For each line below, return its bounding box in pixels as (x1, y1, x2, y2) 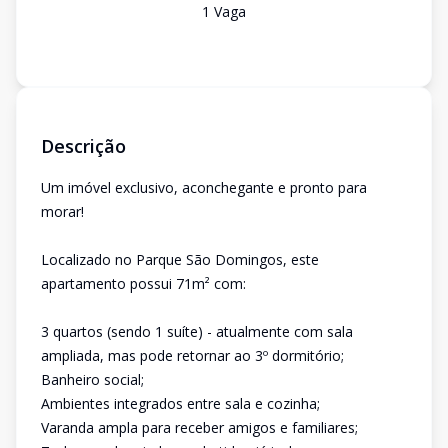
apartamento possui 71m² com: (41, 274, 246, 293)
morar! (41, 202, 84, 221)
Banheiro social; (41, 370, 144, 389)
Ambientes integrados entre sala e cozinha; (41, 394, 320, 413)
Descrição (41, 134, 126, 158)
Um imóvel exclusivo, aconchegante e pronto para (41, 178, 367, 197)
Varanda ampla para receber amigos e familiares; (41, 418, 358, 437)
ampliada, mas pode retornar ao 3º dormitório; (41, 346, 344, 365)
